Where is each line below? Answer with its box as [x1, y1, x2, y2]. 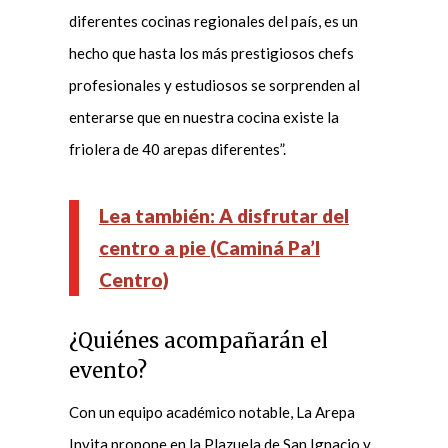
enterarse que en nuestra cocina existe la [68, 107, 339, 126]
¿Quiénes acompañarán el [68, 327, 328, 353]
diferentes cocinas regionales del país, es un [68, 11, 358, 30]
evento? [68, 357, 147, 383]
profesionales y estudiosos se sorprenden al [68, 75, 360, 94]
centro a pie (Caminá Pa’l [98, 235, 320, 259]
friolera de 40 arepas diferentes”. [68, 139, 286, 158]
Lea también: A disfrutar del [98, 203, 349, 227]
